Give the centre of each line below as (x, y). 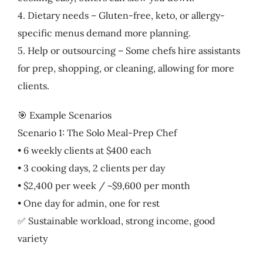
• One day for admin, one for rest (88, 203)
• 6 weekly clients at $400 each (84, 150)
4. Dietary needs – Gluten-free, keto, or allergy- (121, 15)
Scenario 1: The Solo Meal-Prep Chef (97, 132)
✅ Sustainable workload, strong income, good (116, 220)
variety (32, 238)
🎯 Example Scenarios (64, 115)
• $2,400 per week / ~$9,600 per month (104, 185)
